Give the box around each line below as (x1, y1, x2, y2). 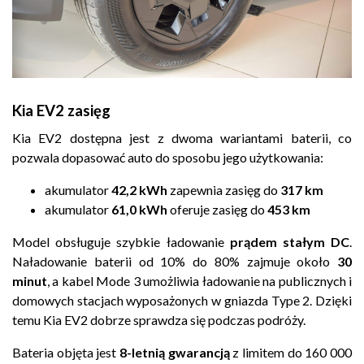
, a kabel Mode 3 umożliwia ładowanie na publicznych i (47, 273, 352, 289)
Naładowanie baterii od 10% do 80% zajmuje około (12, 253, 337, 270)
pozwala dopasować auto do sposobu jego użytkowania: (12, 149, 323, 166)
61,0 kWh (111, 201, 167, 218)
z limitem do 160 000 (229, 344, 353, 361)
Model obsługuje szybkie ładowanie (12, 234, 230, 250)
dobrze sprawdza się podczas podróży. (88, 312, 305, 328)
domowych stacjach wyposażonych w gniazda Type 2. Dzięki (12, 292, 352, 309)
